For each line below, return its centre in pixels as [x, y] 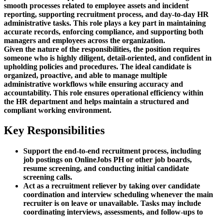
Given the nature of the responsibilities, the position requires [102, 49]
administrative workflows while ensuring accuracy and [93, 84]
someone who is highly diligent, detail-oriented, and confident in [108, 58]
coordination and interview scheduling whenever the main [118, 195]
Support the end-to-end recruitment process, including [112, 151]
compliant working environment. [58, 110]
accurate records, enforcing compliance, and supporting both [104, 31]
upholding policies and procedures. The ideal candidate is [98, 66]
